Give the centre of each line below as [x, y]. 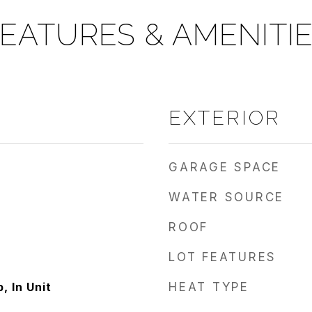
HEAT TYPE [209, 287]
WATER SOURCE [226, 197]
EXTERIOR [225, 118]
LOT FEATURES [223, 257]
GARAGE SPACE [225, 167]
